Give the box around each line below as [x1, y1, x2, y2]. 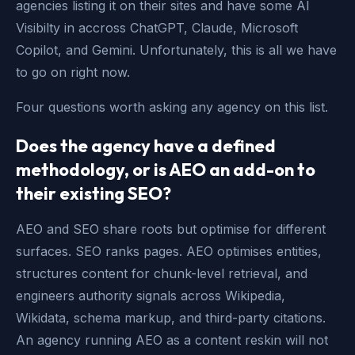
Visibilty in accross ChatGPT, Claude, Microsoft [16, 20, 298, 36]
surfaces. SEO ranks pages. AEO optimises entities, [16, 243, 322, 259]
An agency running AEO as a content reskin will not [16, 332, 328, 348]
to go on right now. [16, 64, 130, 80]
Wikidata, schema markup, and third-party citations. [16, 310, 326, 326]
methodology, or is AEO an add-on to [16, 158, 315, 181]
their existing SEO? [16, 182, 171, 204]
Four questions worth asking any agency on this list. [16, 99, 328, 115]
